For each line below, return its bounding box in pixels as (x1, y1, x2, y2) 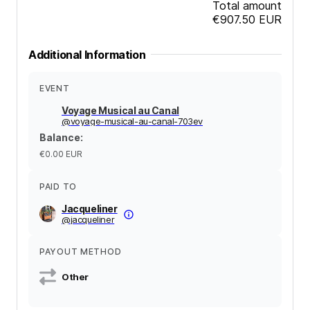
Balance (39, 131, 80, 143)
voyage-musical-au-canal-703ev (70, 115, 203, 127)
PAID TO (39, 181, 77, 192)
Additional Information (28, 47, 146, 62)
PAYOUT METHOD (39, 246, 122, 257)
